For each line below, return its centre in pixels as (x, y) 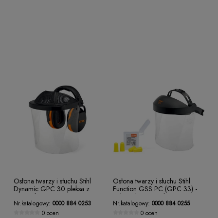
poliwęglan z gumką (141, 197)
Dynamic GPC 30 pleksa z (52, 189)
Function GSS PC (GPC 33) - (155, 189)
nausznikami (31, 197)
